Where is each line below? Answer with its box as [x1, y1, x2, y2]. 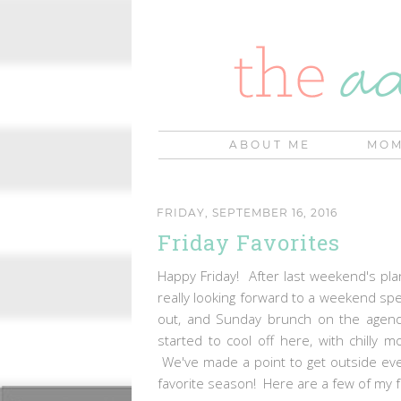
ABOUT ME [229, 138, 311, 151]
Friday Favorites [158, 227, 340, 257]
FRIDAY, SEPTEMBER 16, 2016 [157, 205, 337, 219]
